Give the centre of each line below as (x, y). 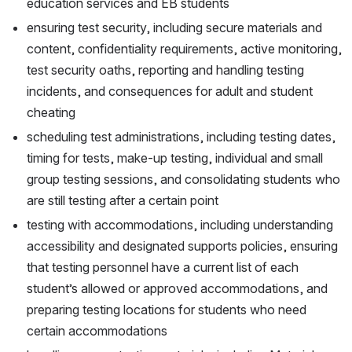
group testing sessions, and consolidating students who (183, 180)
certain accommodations (97, 331)
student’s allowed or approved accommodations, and (177, 289)
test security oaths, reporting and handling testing (165, 70)
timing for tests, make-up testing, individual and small (175, 158)
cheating (51, 113)
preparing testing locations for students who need (167, 310)
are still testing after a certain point (123, 201)
